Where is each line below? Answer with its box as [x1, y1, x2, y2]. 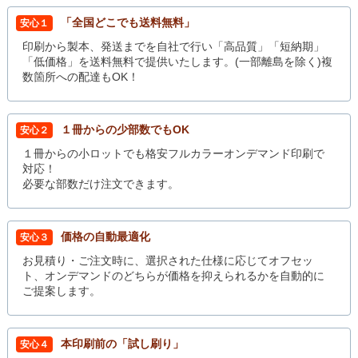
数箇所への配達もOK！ [22, 70, 140, 83]
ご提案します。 [22, 284, 101, 297]
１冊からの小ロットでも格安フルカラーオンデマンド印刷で [22, 146, 325, 160]
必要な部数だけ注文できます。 [22, 177, 180, 190]
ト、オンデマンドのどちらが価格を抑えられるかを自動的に [22, 268, 325, 282]
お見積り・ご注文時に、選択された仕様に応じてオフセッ [22, 253, 314, 267]
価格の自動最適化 [60, 229, 150, 243]
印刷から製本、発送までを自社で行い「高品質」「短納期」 [22, 39, 325, 53]
